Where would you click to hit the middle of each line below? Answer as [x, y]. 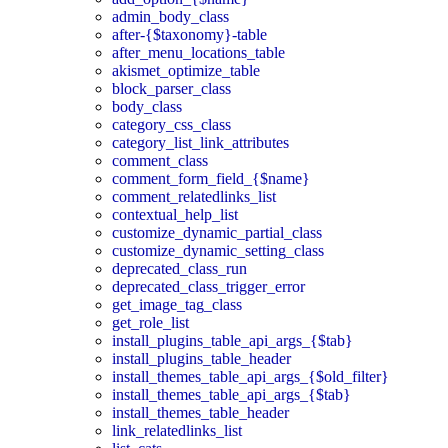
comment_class [160, 160]
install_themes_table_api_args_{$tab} [231, 394]
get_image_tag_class [177, 304]
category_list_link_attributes [200, 142]
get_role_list [150, 322]
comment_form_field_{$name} [211, 178]
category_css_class [171, 124]
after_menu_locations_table [198, 52]
